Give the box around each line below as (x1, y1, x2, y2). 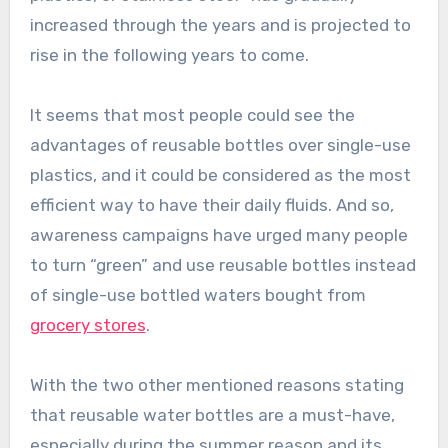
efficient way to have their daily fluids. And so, (29, 194, 394, 215)
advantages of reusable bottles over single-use (29, 134, 411, 155)
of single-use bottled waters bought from (29, 284, 366, 305)
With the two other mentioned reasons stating (29, 374, 404, 395)
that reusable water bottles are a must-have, (29, 404, 395, 425)
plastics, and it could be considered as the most (29, 164, 411, 185)
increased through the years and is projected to (29, 14, 411, 35)
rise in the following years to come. (29, 44, 309, 65)
